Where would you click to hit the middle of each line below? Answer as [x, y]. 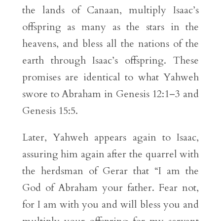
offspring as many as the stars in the [110, 27]
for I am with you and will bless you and [110, 205]
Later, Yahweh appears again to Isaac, [110, 138]
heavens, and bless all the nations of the [110, 44]
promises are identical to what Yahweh [110, 77]
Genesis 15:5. [50, 111]
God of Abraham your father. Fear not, [110, 188]
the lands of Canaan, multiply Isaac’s [110, 10]
